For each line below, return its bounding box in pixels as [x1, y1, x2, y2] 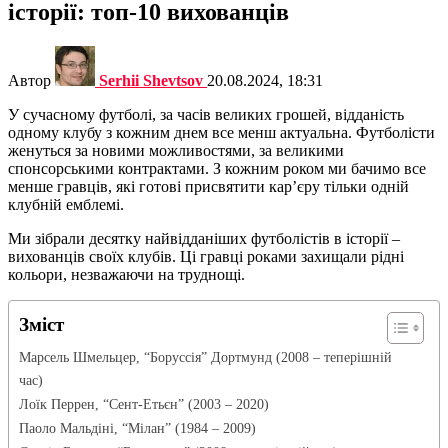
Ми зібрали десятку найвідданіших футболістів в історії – [8, 229, 400, 247]
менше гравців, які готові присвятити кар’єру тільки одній [8, 177, 409, 195]
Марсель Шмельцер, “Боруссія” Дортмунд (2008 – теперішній [19, 348, 392, 365]
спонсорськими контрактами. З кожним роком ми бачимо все [8, 159, 426, 177]
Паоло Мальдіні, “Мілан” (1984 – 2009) [19, 419, 256, 436]
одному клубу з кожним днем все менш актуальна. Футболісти [8, 123, 435, 141]
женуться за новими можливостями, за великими [8, 141, 344, 159]
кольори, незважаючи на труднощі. [8, 265, 245, 283]
